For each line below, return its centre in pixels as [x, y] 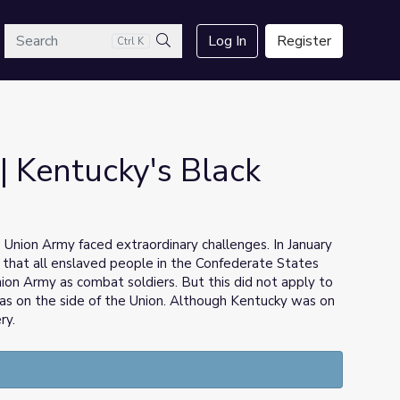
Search [183, 62]
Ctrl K [131, 41]
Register [304, 41]
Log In [227, 41]
